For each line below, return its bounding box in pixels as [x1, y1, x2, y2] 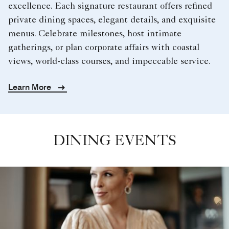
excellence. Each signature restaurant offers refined [8, 2, 212, 11]
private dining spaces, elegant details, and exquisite [8, 15, 216, 25]
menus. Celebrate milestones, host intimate [8, 29, 181, 39]
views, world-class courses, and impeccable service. [8, 57, 211, 66]
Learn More [8, 82, 53, 92]
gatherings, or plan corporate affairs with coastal [8, 43, 199, 53]
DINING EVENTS [53, 134, 176, 149]
